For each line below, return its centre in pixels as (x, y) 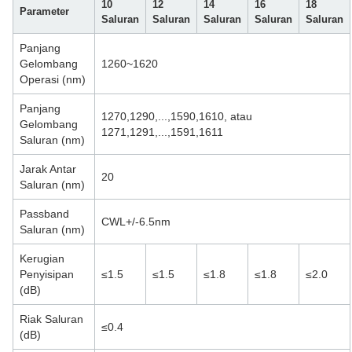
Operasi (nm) (53, 79)
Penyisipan (47, 274)
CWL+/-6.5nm (136, 222)
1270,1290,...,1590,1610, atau (177, 116)
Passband (44, 214)
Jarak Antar (48, 169)
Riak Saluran (51, 319)
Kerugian (42, 258)
